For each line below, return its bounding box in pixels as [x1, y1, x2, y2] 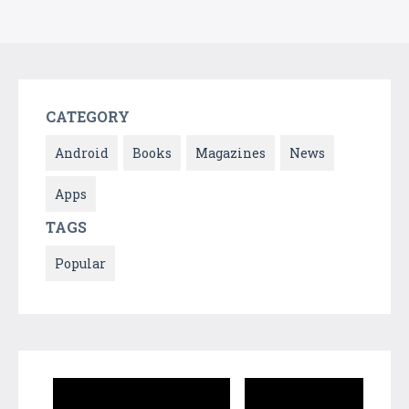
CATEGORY [46, 106, 130, 126]
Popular [55, 254, 106, 272]
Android [55, 143, 109, 162]
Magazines [195, 143, 266, 162]
